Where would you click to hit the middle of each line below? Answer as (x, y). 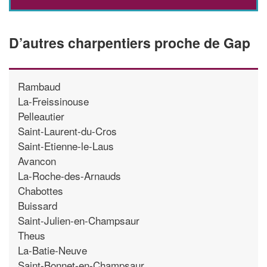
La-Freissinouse (53, 101)
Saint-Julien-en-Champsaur (79, 220)
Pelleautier (41, 116)
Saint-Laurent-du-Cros (67, 131)
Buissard (38, 205)
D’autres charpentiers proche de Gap (130, 42)
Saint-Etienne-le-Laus (66, 145)
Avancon (37, 160)
